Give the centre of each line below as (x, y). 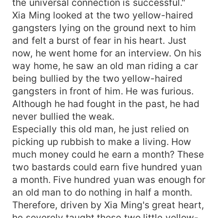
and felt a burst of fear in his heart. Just (99, 40)
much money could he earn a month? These (108, 154)
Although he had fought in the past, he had (106, 103)
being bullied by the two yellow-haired (98, 78)
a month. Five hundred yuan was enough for (109, 179)
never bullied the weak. (64, 116)
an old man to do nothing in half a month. (102, 192)
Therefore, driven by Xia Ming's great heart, (108, 205)
